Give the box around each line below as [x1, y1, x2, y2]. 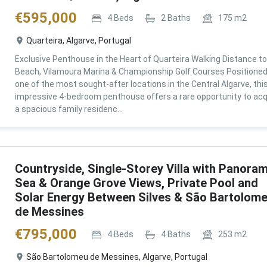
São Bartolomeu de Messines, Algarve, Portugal [26, 252, 207, 262]
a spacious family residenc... [14, 104, 123, 114]
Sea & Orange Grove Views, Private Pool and [14, 176, 258, 190]
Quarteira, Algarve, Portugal [26, 36, 131, 45]
